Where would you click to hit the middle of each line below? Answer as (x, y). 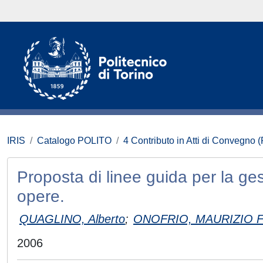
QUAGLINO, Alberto (72, 219)
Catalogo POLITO (74, 141)
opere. (41, 196)
